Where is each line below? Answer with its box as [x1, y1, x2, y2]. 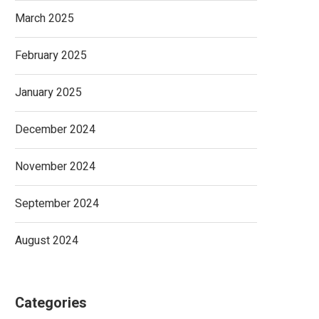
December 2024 [15, 121, 95, 138]
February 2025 [15, 47, 87, 64]
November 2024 [15, 158, 95, 175]
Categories [15, 293, 87, 313]
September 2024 [15, 195, 99, 212]
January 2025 [15, 84, 82, 101]
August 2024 [15, 232, 78, 249]
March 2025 [15, 10, 74, 27]
